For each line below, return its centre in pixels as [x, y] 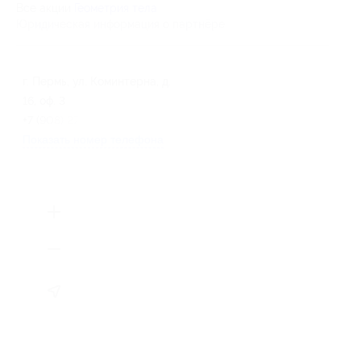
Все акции [45, 8]
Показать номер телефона [93, 139]
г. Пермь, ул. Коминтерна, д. [97, 81]
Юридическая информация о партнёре [120, 24]
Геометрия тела [116, 8]
